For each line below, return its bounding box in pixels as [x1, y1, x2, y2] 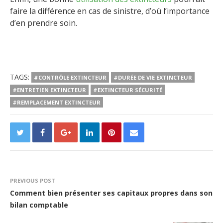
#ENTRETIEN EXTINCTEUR [12, 86, 86, 94]
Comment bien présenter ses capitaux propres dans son [10, 188, 213, 198]
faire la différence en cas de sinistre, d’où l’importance [10, 5, 210, 17]
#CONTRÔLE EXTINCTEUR [34, 74, 107, 82]
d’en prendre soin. [10, 17, 77, 29]
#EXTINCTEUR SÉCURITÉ [93, 86, 162, 94]
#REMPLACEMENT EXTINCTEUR [12, 99, 101, 107]
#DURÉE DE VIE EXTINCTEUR [113, 74, 192, 82]
